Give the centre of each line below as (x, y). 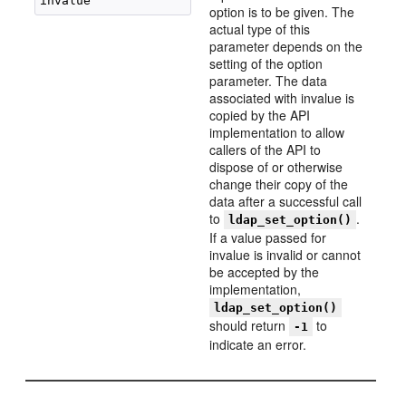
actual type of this (260, 29)
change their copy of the (279, 184)
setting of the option (266, 63)
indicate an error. (258, 344)
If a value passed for (268, 237)
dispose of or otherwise (276, 167)
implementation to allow (277, 132)
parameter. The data (269, 81)
